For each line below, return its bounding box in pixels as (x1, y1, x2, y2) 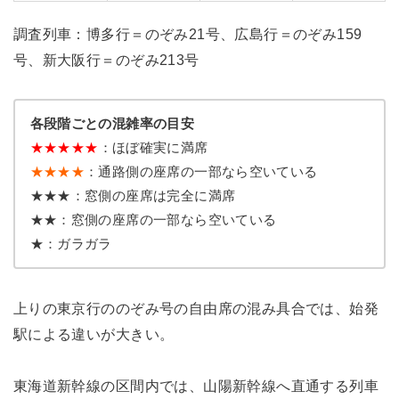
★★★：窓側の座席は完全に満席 (29, 188, 236, 204)
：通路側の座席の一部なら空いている (85, 164, 318, 180)
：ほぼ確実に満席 (98, 140, 208, 156)
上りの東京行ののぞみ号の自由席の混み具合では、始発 (12, 300, 379, 317)
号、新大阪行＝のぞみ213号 (12, 51, 199, 68)
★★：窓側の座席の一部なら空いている (29, 212, 277, 228)
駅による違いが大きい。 (12, 326, 175, 343)
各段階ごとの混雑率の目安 (29, 116, 195, 132)
